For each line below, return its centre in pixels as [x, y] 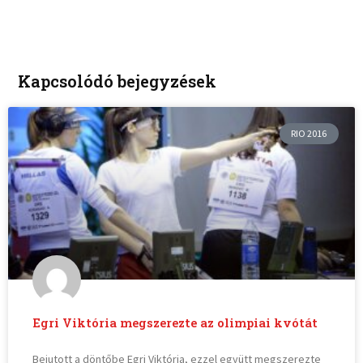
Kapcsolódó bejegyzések [117, 81]
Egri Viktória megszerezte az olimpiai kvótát [175, 323]
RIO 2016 [309, 133]
